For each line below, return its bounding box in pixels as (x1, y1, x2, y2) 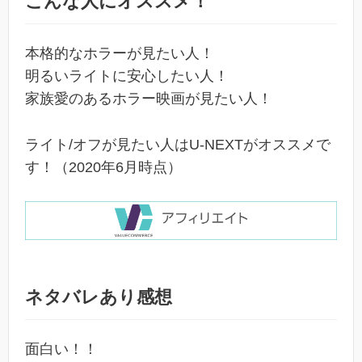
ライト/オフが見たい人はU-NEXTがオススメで (25, 136, 330, 153)
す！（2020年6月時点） (25, 158, 182, 175)
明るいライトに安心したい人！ (25, 67, 229, 84)
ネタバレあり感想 (25, 287, 172, 308)
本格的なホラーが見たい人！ (25, 44, 214, 61)
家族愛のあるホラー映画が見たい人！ (25, 90, 272, 107)
